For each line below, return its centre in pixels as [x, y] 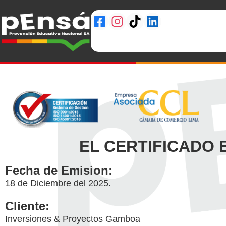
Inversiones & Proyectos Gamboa [73, 219]
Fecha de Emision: [59, 170]
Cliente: [27, 206]
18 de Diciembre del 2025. [58, 183]
